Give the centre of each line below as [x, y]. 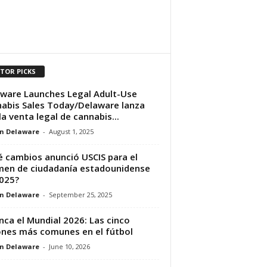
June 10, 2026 [69, 246]
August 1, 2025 [71, 131]
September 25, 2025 [80, 194]
